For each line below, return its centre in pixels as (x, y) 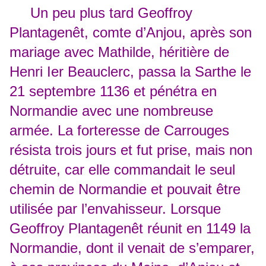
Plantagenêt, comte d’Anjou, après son (131, 33)
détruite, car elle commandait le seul (122, 170)
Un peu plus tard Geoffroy (101, 13)
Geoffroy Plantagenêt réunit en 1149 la (130, 229)
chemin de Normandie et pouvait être (125, 189)
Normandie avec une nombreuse (111, 111)
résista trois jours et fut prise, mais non (131, 150)
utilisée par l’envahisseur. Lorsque (115, 209)
